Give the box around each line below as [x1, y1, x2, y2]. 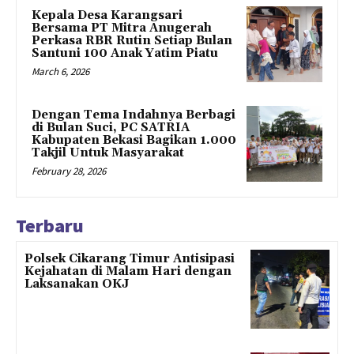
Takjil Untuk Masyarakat [32, 145, 184, 160]
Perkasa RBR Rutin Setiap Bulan [32, 33, 232, 49]
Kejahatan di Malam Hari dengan [24, 263, 232, 279]
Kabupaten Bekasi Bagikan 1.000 [32, 132, 236, 148]
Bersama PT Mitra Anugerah [32, 21, 212, 36]
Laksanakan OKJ [24, 276, 129, 292]
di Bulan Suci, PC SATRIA [32, 119, 190, 135]
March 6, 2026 [32, 65, 89, 79]
